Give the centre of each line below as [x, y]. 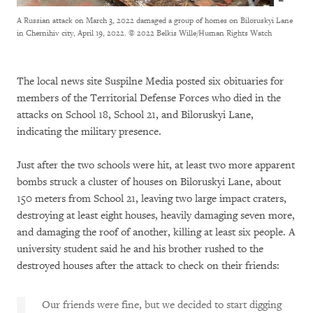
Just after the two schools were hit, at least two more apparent [156, 166]
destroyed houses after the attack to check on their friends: [148, 266]
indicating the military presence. [89, 132]
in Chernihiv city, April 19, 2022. [72, 34]
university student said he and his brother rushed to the [140, 249]
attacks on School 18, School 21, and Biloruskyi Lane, [135, 115]
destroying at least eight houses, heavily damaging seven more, [156, 216]
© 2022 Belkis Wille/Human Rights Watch [200, 34]
